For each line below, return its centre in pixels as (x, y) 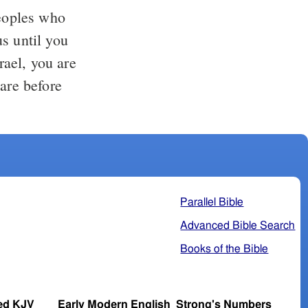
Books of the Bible (224, 249)
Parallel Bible (212, 202)
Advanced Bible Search (238, 225)
